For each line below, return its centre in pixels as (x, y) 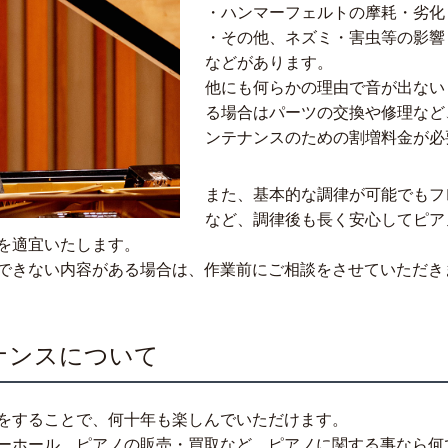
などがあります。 (269, 63)
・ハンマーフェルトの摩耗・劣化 (325, 13)
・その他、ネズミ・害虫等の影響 (325, 38)
